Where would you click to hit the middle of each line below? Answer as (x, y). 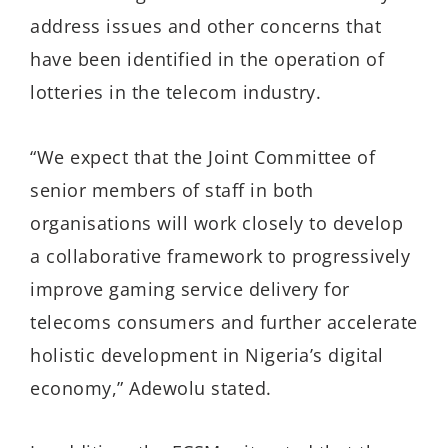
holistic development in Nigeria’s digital (207, 354)
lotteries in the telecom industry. (175, 92)
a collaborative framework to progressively (220, 255)
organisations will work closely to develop (216, 222)
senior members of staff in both (172, 189)
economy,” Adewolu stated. (151, 387)
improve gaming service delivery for (190, 288)
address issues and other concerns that (205, 26)
